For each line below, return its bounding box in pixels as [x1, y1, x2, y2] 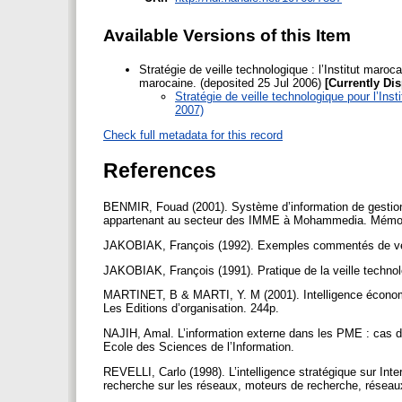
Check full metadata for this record [103, 127, 283, 142]
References [103, 158, 216, 182]
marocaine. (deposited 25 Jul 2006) [139, 76, 321, 90]
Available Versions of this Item [103, 25, 351, 45]
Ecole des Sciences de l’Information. [103, 340, 298, 354]
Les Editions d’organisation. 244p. [103, 301, 283, 316]
